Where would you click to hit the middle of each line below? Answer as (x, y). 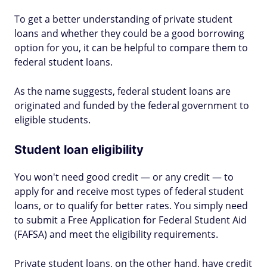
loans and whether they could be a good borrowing (129, 33)
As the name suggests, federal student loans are (122, 91)
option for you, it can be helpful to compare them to (131, 48)
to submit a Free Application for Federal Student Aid (131, 220)
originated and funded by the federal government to (132, 105)
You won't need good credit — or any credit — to (124, 177)
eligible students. (52, 120)
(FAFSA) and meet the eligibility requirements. (116, 234)
